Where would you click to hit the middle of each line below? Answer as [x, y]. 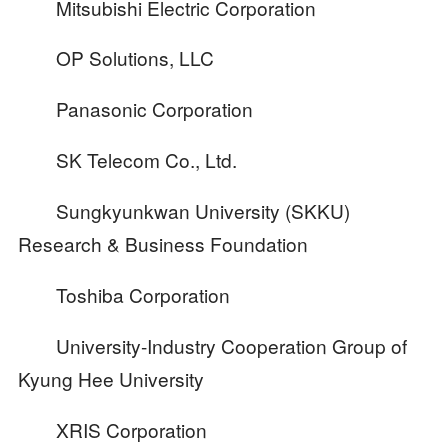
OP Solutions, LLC [115, 58]
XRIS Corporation [112, 429]
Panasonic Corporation [135, 109]
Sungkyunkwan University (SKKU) [183, 211]
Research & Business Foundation [162, 244]
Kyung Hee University [110, 378]
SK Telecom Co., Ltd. [127, 160]
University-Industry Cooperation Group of [212, 345]
